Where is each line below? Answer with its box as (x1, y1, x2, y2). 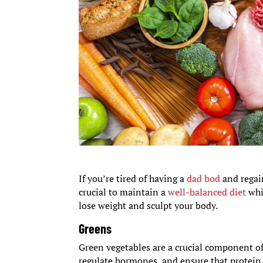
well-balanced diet (168, 186, 247, 199)
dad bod (187, 172, 221, 186)
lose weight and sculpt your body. (79, 199, 218, 213)
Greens (79, 221, 112, 237)
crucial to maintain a (79, 186, 168, 199)
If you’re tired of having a (79, 172, 187, 186)
